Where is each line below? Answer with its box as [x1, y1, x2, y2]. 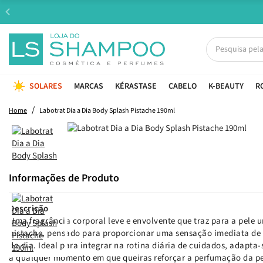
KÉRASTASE [115, 80, 157, 92]
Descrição [9, 202, 49, 215]
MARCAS [74, 80, 103, 92]
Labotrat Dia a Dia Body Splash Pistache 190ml [39, 105, 175, 116]
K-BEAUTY [208, 80, 244, 92]
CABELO [168, 80, 197, 92]
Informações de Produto [9, 170, 119, 186]
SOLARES [29, 80, 62, 92]
